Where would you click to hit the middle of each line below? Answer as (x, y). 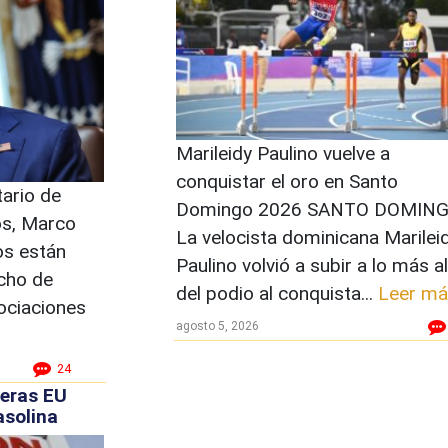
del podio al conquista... (276, 293)
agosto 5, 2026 (217, 325)
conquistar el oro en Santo (286, 181)
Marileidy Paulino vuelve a (282, 153)
